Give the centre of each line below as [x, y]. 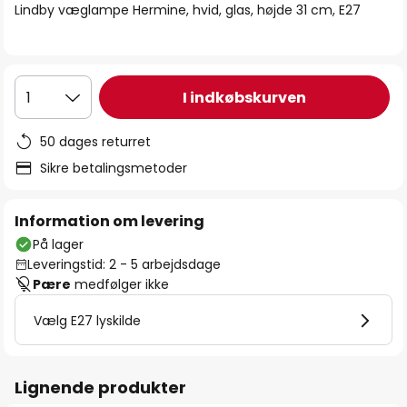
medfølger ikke [120, 284]
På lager [58, 244]
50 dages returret [95, 142]
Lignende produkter [100, 387]
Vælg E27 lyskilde [87, 321]
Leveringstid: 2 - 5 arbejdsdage [124, 264]
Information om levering [109, 221]
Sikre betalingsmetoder [114, 168]
